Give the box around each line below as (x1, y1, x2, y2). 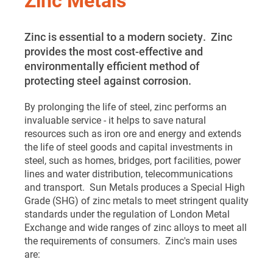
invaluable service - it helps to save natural (24, 113, 206, 126)
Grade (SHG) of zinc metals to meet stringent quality (24, 194, 249, 207)
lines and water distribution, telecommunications (24, 167, 233, 180)
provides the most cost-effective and (24, 44, 203, 58)
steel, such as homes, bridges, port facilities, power (24, 154, 241, 166)
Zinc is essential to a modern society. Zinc (24, 29, 232, 44)
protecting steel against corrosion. (24, 73, 191, 88)
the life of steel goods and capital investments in (24, 140, 233, 153)
